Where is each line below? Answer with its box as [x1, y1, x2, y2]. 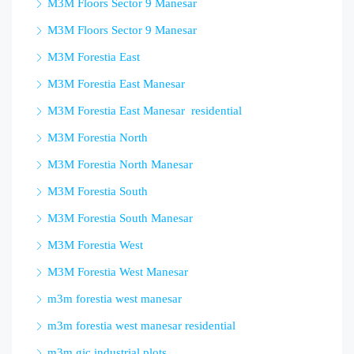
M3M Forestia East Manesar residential [47, 104, 242, 118]
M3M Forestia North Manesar [47, 158, 193, 171]
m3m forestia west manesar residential [47, 319, 235, 333]
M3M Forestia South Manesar [47, 212, 193, 225]
